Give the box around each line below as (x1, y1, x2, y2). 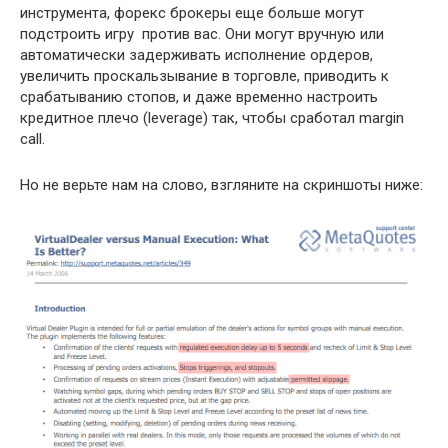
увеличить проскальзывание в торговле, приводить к (20, 66, 389, 85)
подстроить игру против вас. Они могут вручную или (20, 24, 384, 43)
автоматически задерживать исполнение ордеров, (20, 45, 373, 64)
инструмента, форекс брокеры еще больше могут (20, 3, 364, 22)
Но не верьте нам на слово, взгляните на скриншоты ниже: (20, 175, 423, 194)
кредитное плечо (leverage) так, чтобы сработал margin (20, 108, 404, 127)
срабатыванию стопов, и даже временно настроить (20, 87, 378, 106)
